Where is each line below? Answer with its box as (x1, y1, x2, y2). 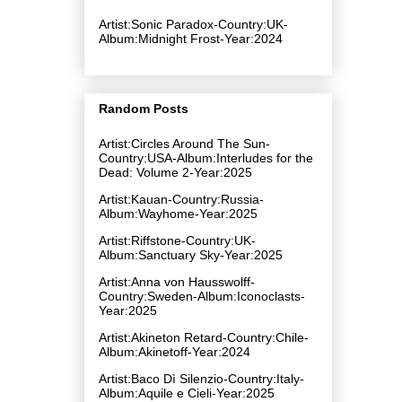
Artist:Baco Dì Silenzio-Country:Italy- (99, 371, 304, 386)
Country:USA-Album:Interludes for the (99, 150, 313, 165)
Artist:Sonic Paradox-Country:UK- (99, 16, 288, 31)
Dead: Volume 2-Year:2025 (99, 164, 252, 179)
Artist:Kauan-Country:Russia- (99, 191, 264, 206)
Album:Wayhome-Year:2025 (99, 205, 258, 221)
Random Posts (99, 100, 188, 116)
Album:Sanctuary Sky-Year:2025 (99, 247, 283, 262)
